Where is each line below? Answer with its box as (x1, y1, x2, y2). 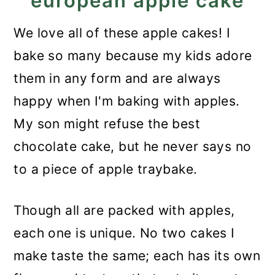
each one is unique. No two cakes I (14, 225, 235, 241)
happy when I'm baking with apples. (14, 93, 240, 109)
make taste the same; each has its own (14, 248, 260, 263)
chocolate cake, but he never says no (14, 139, 252, 154)
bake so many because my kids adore (14, 48, 252, 63)
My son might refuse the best (14, 116, 201, 131)
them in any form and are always (14, 71, 221, 86)
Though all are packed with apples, (14, 203, 235, 218)
